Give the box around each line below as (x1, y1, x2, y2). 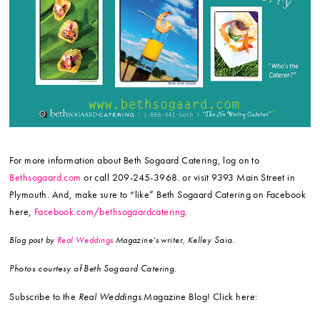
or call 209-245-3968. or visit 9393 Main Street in (81, 171, 296, 184)
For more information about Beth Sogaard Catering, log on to (9, 154, 260, 167)
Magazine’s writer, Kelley (113, 234, 214, 246)
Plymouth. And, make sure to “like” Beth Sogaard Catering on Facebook (9, 188, 306, 201)
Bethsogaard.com (9, 171, 81, 184)
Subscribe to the (9, 290, 79, 304)
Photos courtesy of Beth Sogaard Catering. (9, 262, 177, 275)
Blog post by (9, 234, 57, 246)
